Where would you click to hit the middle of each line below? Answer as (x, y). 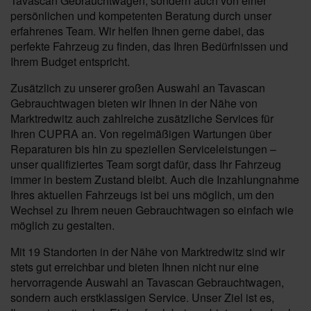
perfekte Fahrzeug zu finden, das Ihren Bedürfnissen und (149, 46)
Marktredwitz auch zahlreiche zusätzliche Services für (142, 118)
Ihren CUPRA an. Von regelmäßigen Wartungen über (141, 134)
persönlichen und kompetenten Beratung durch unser (141, 16)
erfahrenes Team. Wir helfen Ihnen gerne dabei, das (137, 31)
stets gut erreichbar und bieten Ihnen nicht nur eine (135, 267)
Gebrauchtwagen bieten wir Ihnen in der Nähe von (134, 103)
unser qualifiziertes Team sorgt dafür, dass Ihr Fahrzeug (146, 164)
